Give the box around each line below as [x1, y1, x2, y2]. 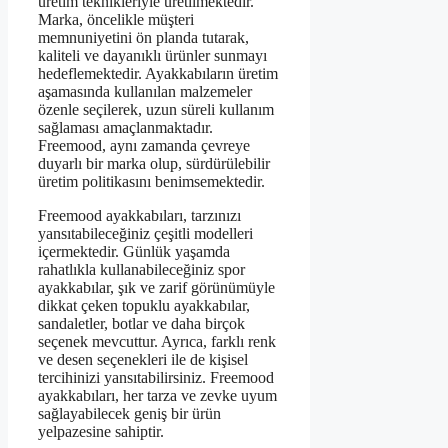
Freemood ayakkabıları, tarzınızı [38, 207, 241, 225]
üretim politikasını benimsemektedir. [38, 173, 265, 191]
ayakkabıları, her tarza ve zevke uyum [38, 387, 277, 405]
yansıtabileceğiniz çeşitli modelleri [38, 225, 253, 243]
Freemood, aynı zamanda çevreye [38, 137, 250, 155]
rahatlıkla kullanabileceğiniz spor [38, 261, 245, 279]
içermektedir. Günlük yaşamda [38, 243, 230, 261]
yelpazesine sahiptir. [38, 423, 164, 441]
